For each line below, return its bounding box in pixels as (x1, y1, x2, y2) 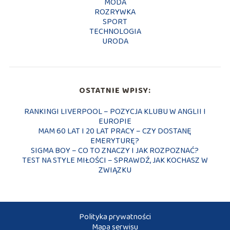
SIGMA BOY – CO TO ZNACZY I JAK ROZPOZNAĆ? (31, 144, 199, 157)
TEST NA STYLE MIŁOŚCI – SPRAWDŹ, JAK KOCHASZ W (22, 154, 208, 167)
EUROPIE (98, 114, 131, 128)
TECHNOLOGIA (89, 25, 141, 38)
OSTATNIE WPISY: (79, 84, 151, 97)
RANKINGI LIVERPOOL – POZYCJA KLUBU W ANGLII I (24, 105, 206, 118)
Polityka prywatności (79, 210, 151, 223)
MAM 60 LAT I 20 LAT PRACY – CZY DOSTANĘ (38, 124, 192, 138)
